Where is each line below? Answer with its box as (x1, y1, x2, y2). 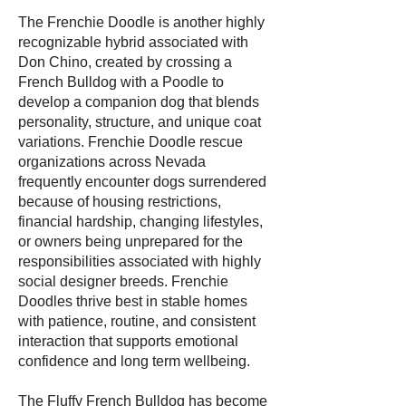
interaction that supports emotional (18, 333, 238, 349)
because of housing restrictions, (18, 194, 221, 209)
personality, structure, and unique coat (18, 114, 261, 130)
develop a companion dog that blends (18, 94, 259, 110)
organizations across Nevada (18, 154, 206, 169)
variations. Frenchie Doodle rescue (18, 134, 243, 150)
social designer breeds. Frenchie (18, 274, 228, 289)
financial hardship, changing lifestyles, (18, 214, 263, 229)
